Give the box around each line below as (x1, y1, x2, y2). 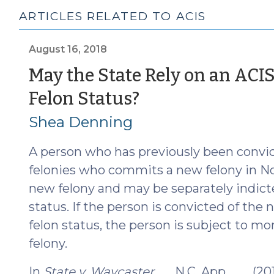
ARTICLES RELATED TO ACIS (18, 9, 207, 23)
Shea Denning (28, 113, 133, 131)
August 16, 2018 (28, 43, 107, 55)
